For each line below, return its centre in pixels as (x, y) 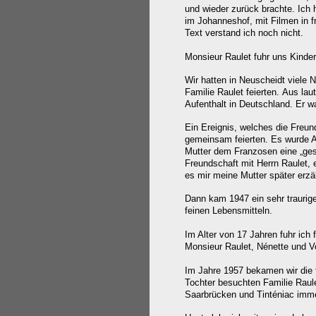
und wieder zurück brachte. (240, 9)
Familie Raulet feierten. (232, 92)
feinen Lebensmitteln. (229, 211)
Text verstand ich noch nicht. (244, 33)
